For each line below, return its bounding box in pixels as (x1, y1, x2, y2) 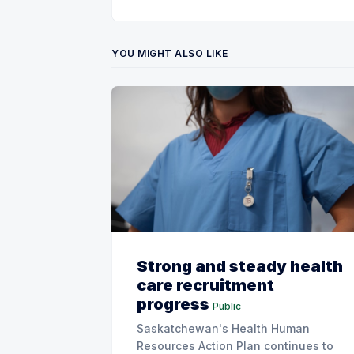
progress (137, 294, 209, 314)
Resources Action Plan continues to (137, 338, 333, 352)
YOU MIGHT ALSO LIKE (111, 47, 228, 60)
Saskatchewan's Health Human (137, 321, 310, 335)
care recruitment (137, 275, 274, 295)
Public (213, 299, 241, 312)
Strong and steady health (137, 256, 343, 276)
